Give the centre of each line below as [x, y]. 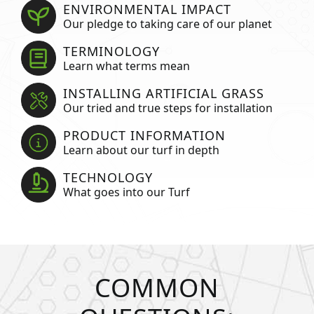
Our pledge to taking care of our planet [167, 23]
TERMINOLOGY [111, 51]
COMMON [157, 287]
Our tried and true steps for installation [168, 108]
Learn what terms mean [126, 66]
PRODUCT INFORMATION [144, 135]
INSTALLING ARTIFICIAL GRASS [163, 93]
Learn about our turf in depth [141, 150]
